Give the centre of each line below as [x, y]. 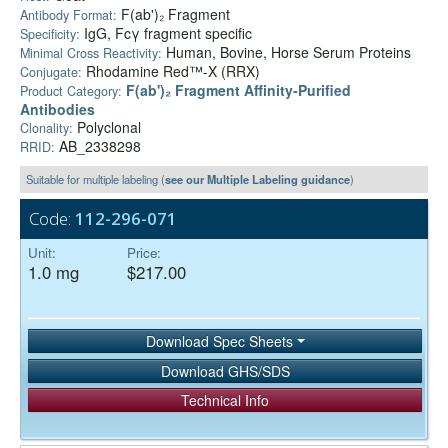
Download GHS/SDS [225, 370]
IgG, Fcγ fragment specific [168, 33]
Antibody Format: [68, 15]
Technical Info [225, 399]
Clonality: [46, 128]
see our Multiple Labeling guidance [257, 179]
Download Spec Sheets [221, 341]
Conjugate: [51, 72]
